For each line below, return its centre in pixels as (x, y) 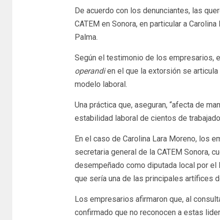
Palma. (86, 37)
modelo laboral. (101, 84)
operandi (90, 71)
